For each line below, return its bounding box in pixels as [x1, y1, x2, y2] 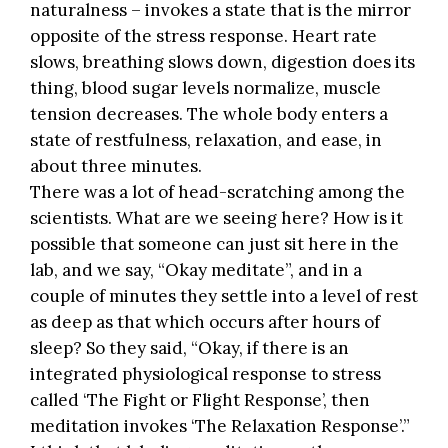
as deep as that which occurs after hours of [30, 311, 380, 334]
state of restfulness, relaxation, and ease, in [30, 129, 382, 152]
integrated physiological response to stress [30, 363, 381, 386]
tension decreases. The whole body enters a [30, 103, 388, 126]
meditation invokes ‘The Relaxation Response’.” [30, 415, 410, 438]
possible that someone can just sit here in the [30, 233, 399, 256]
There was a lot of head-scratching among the [30, 181, 405, 204]
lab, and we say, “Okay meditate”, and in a [30, 259, 362, 282]
